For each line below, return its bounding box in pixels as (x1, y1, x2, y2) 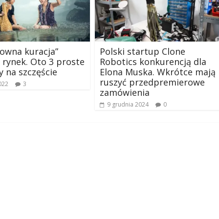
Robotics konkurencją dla (100, 55, 206, 67)
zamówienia (100, 86, 150, 98)
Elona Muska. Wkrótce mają (100, 66, 216, 78)
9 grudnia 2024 (107, 100, 149, 109)
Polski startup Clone (100, 45, 185, 57)
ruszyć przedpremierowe (100, 76, 205, 88)
